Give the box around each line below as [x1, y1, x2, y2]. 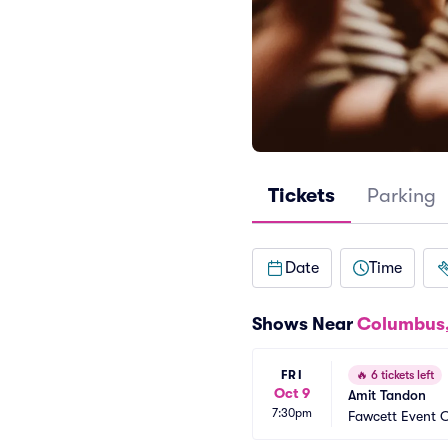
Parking [367, 184, 436, 207]
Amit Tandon [348, 387, 426, 403]
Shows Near [252, 314, 357, 334]
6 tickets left [368, 368, 434, 382]
